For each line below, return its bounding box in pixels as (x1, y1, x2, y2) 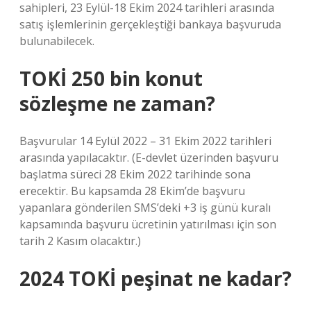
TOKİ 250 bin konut (19, 65, 203, 92)
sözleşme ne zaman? (19, 90, 215, 117)
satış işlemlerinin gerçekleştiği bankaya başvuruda (19, 17, 281, 32)
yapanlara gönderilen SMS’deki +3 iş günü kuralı (19, 200, 271, 215)
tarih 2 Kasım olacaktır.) (19, 233, 141, 249)
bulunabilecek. (19, 33, 94, 49)
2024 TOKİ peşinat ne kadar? (19, 265, 292, 292)
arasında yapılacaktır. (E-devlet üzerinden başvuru (19, 150, 278, 165)
